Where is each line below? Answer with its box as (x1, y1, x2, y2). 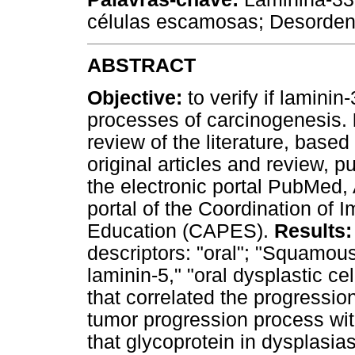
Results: (269, 220, 352, 242)
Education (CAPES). (87, 220, 269, 242)
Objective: (87, 87, 188, 109)
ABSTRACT (87, 55, 196, 77)
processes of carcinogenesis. (87, 109, 353, 132)
